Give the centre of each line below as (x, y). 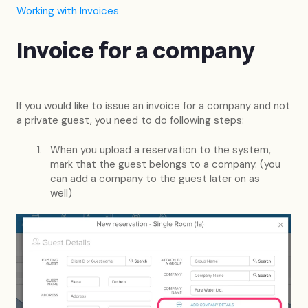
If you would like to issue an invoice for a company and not (153, 106)
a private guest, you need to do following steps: (130, 120)
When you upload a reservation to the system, (161, 150)
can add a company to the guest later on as (155, 179)
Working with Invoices (68, 11)
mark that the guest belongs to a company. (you (165, 165)
